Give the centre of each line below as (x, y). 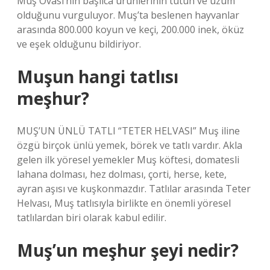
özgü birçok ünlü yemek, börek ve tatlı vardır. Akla (130, 145)
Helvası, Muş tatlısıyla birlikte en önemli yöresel (124, 203)
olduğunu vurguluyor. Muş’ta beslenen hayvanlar (128, 15)
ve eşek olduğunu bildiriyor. (79, 44)
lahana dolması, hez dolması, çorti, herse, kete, (122, 174)
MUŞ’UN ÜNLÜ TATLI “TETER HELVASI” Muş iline (128, 131)
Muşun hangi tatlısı (98, 77)
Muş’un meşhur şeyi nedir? (128, 250)
